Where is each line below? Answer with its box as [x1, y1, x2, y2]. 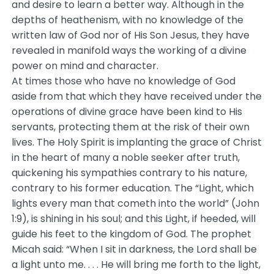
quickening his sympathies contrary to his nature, [12, 166, 248, 180]
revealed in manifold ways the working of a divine [12, 43, 247, 57]
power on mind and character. [12, 59, 159, 73]
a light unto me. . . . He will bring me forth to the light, [12, 257, 261, 272]
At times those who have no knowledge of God [12, 74, 236, 88]
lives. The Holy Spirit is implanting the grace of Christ [12, 135, 262, 149]
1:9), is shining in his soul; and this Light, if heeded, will [12, 212, 256, 226]
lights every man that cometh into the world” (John [12, 196, 260, 210]
